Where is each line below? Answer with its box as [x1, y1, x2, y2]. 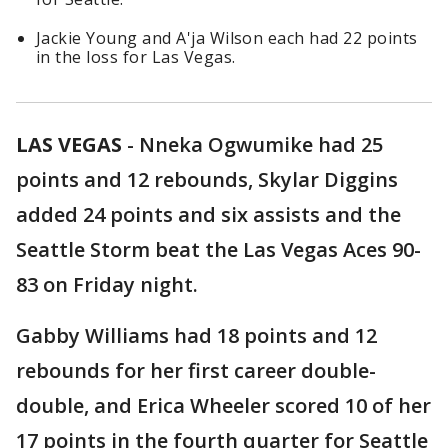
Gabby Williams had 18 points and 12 [16, 322, 377, 350]
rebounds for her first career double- [16, 357, 376, 385]
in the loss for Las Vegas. [36, 46, 236, 69]
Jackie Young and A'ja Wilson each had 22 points [36, 27, 418, 50]
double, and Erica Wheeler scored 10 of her [16, 392, 431, 420]
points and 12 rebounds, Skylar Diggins [16, 166, 398, 194]
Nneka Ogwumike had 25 [139, 131, 383, 159]
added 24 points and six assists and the [16, 201, 401, 229]
